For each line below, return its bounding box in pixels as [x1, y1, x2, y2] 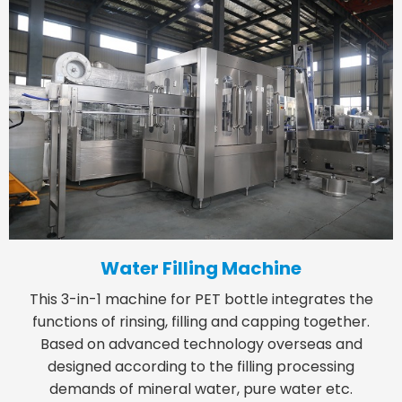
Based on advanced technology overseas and [39, 334, 363, 355]
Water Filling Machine [100, 256, 301, 282]
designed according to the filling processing [48, 356, 354, 378]
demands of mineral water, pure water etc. [49, 379, 353, 400]
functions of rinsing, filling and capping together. [32, 311, 370, 333]
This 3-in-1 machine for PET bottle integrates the [29, 289, 373, 310]
